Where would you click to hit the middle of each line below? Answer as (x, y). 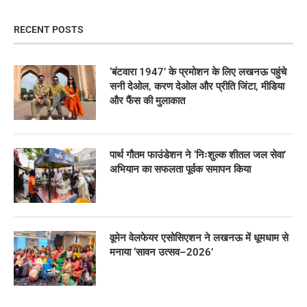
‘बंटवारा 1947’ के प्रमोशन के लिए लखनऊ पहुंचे (198, 72)
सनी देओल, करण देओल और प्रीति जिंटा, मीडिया (197, 87)
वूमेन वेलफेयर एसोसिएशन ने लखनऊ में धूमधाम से (199, 238)
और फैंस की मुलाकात (147, 101)
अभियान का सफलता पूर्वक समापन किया (180, 170)
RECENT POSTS (49, 30)
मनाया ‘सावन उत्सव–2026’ (161, 253)
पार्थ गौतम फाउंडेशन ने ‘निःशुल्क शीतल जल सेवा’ (198, 155)
